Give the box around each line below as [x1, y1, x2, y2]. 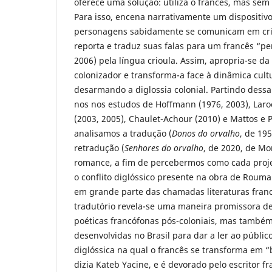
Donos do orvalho [172, 127, 240, 139]
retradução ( [74, 141, 124, 154]
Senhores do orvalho [124, 141, 203, 154]
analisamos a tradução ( [74, 127, 172, 139]
